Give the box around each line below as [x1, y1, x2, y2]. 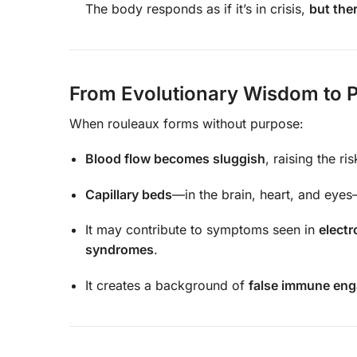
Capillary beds [85, 186, 172, 202]
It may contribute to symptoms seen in [85, 222, 319, 238]
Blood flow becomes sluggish [85, 151, 265, 167]
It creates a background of [85, 277, 249, 293]
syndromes [85, 241, 154, 258]
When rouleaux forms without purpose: [69, 115, 304, 131]
